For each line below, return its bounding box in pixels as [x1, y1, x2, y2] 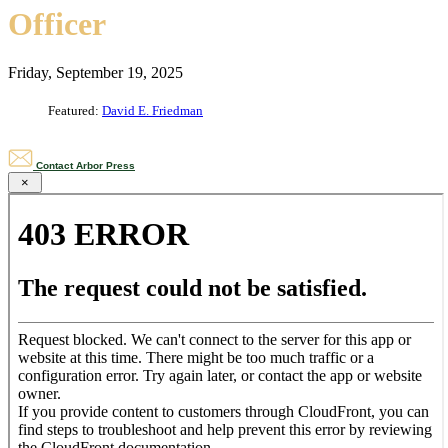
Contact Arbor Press [33, 160, 135, 172]
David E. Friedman [102, 103, 203, 119]
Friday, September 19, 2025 [8, 64, 183, 82]
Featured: [48, 103, 102, 119]
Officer [8, 5, 106, 42]
